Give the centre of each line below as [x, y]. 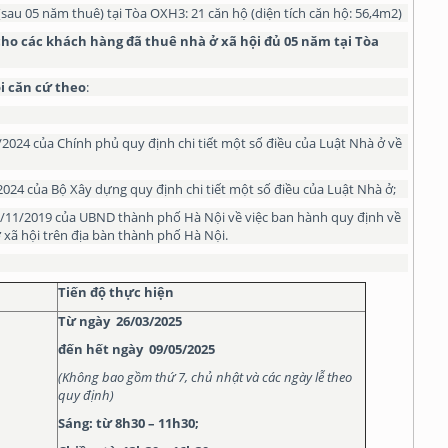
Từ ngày [85, 321]
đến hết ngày [102, 349]
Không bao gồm [107, 377]
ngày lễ [304, 377]
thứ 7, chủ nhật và [207, 377]
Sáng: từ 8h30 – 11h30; [128, 423]
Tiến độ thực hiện [116, 292]
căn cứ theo [45, 87]
